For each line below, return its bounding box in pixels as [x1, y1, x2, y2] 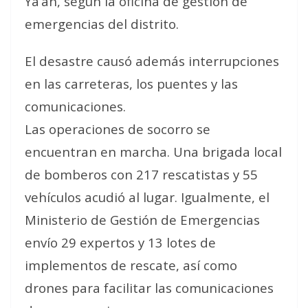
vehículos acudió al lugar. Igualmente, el [25, 188, 269, 206]
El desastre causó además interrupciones [25, 52, 279, 69]
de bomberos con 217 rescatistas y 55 [25, 166, 258, 183]
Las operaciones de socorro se [25, 120, 210, 137]
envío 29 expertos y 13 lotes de [25, 234, 216, 251]
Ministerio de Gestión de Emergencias [25, 211, 260, 228]
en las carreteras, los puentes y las [25, 75, 238, 92]
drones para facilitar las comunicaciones [25, 279, 274, 296]
